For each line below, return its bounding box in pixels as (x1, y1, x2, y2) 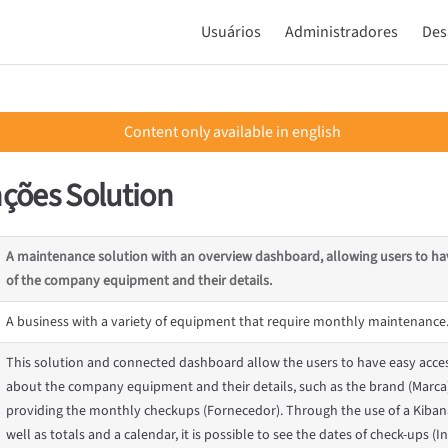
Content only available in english (123, 121, 341, 143)
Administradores (285, 21, 398, 43)
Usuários (201, 21, 261, 43)
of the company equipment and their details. (6, 271, 272, 291)
